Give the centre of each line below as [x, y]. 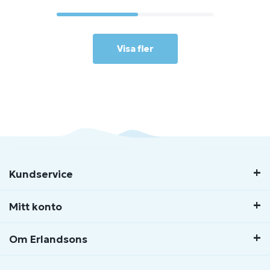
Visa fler [135, 49]
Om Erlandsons [48, 239]
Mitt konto [36, 207]
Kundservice [41, 174]
